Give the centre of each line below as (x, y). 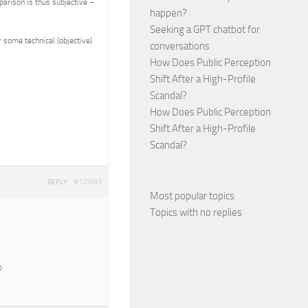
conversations (180, 46)
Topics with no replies (196, 212)
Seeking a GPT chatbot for (205, 30)
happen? (168, 13)
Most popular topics (192, 196)
